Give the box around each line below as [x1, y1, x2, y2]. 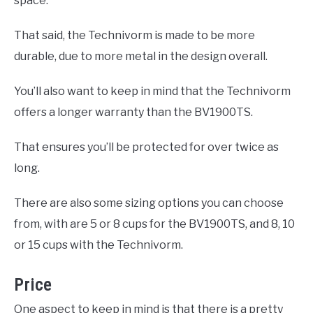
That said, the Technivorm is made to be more [14, 28, 255, 42]
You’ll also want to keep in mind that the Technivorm [14, 84, 291, 98]
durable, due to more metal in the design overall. [14, 49, 268, 63]
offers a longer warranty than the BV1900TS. [14, 105, 253, 119]
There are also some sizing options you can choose [14, 196, 284, 210]
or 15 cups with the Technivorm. [14, 238, 183, 252]
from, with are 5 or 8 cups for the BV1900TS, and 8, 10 [14, 217, 295, 231]
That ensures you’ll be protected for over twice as [14, 140, 279, 154]
